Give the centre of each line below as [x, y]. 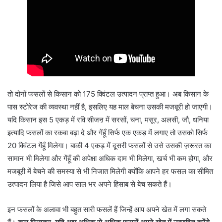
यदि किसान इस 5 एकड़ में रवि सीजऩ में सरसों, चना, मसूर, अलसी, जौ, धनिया [108, 120]
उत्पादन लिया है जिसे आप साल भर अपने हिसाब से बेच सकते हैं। [90, 184]
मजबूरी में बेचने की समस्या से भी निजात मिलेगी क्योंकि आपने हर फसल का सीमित [110, 171]
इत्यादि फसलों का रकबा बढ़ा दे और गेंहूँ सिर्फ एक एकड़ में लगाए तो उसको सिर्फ [108, 133]
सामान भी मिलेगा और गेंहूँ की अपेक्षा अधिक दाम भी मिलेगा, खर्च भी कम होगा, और [110, 159]
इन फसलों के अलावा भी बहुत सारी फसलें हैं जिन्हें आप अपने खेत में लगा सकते [107, 210]
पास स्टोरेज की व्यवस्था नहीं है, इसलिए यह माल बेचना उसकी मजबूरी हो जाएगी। [110, 107]
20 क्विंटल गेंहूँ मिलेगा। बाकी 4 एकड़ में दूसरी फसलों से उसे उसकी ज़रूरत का [109, 146]
